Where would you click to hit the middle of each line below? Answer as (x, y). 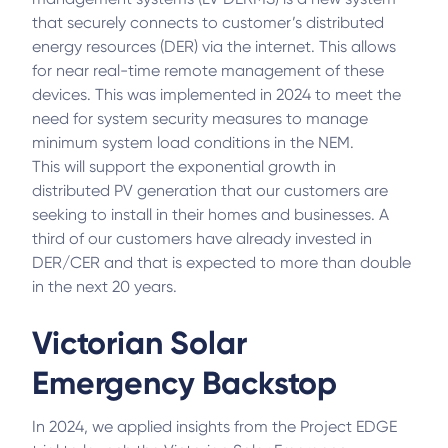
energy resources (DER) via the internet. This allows (214, 46)
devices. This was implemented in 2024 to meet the (216, 94)
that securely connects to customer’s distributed (208, 22)
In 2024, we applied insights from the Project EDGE (214, 426)
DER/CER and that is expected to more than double (221, 262)
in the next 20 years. (104, 286)
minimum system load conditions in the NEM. (193, 142)
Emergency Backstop (185, 383)
